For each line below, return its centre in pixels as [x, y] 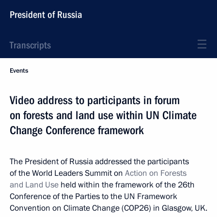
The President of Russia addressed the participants [99, 162]
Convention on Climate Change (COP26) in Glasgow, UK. [108, 208]
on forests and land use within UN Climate [103, 115]
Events [19, 71]
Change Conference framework [77, 130]
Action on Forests [156, 173]
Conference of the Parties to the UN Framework [93, 196]
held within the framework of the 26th [127, 185]
